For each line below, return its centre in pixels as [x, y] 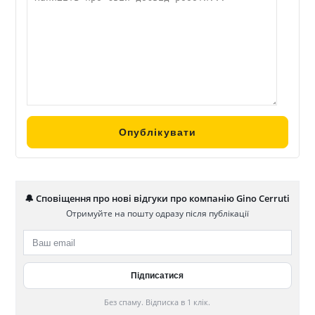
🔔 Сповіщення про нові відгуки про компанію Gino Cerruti [157, 199]
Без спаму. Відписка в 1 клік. [157, 302]
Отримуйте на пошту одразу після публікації [157, 214]
